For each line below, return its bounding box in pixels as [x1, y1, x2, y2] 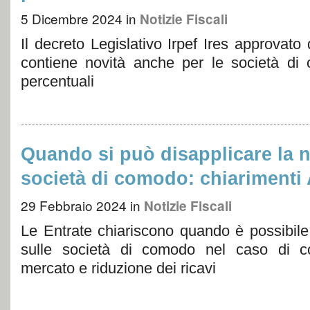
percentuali [21, 73, 94, 90]
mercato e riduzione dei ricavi [21, 259, 216, 277]
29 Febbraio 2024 [21, 196, 127, 215]
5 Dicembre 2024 [21, 9, 122, 28]
